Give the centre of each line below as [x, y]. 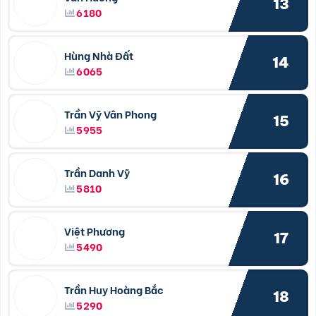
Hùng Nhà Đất [99, 55]
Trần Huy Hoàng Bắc [114, 289]
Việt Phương [95, 230]
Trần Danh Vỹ [97, 172]
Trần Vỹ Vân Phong [111, 113]
